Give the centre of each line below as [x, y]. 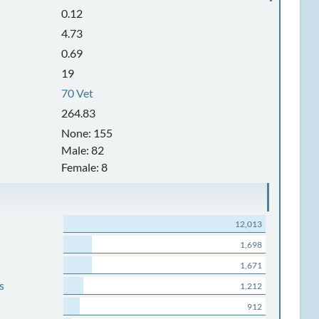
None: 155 [87, 133]
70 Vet [78, 93]
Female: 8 [85, 167]
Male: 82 [83, 150]
